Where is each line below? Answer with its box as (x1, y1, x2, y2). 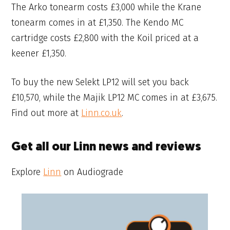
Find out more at (11, 107, 82, 119)
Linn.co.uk (81, 107, 122, 119)
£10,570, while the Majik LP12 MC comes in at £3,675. (11, 92, 218, 104)
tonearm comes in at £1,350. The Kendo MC (11, 16, 184, 28)
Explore (11, 166, 44, 178)
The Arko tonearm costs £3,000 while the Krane (11, 1, 202, 13)
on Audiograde (61, 166, 124, 178)
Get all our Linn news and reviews (11, 142, 202, 154)
